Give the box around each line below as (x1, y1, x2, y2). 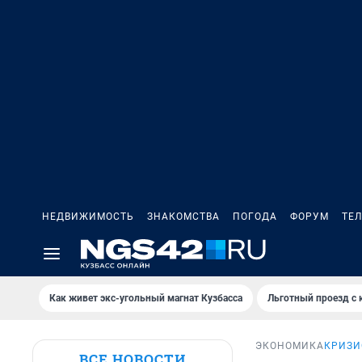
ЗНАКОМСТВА (147, 211, 220, 222)
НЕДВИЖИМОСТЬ (42, 211, 134, 222)
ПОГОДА (233, 211, 277, 222)
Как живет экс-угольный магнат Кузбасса (49, 293, 242, 304)
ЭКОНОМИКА (255, 340, 324, 352)
